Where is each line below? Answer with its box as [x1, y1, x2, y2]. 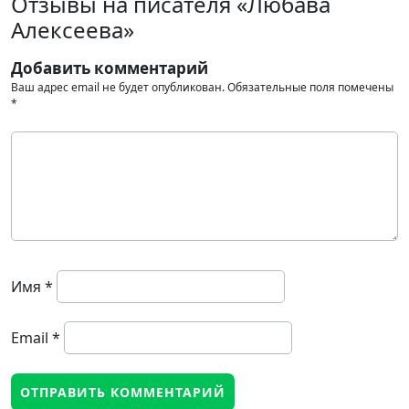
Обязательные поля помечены [227, 79, 393, 96]
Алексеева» [11, 15, 134, 46]
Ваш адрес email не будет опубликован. [11, 79, 225, 96]
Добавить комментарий [11, 58, 208, 79]
